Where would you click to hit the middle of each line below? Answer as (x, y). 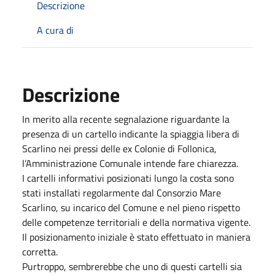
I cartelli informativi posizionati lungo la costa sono (128, 178)
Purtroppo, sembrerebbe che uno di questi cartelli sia (132, 266)
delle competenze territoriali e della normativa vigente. (136, 222)
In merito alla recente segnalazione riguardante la (126, 119)
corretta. (41, 251)
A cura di (55, 30)
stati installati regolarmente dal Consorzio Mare (122, 192)
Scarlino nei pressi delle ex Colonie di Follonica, (119, 148)
